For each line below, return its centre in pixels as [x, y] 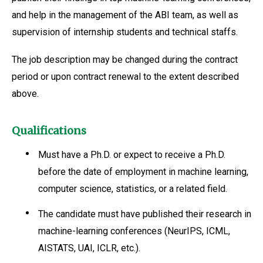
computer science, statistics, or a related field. [132, 189]
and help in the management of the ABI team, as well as [125, 15]
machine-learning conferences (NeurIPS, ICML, [134, 231]
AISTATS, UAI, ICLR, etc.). [89, 248]
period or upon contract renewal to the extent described [125, 77]
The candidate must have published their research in [144, 214]
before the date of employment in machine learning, [143, 172]
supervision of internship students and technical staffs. [125, 32]
